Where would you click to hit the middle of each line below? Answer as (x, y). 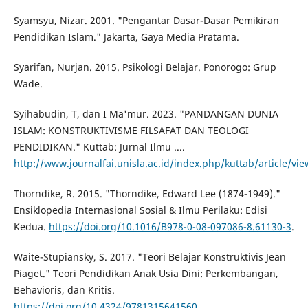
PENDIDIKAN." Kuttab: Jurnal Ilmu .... (99, 146)
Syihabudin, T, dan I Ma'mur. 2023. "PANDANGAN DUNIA (146, 113)
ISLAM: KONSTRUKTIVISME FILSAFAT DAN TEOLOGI (131, 130)
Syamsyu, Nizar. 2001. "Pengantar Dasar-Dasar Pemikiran (146, 20)
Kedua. (31, 226)
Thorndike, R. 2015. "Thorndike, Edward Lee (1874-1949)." (147, 193)
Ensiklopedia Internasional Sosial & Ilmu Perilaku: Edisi (140, 210)
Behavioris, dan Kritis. (64, 289)
